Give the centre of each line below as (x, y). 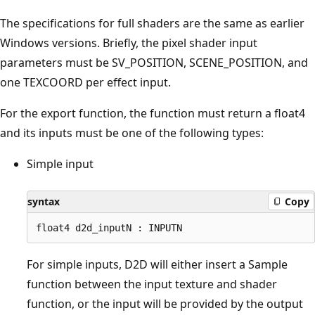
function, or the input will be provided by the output (165, 303)
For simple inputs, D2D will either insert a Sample (157, 264)
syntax (44, 201)
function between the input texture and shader (152, 284)
